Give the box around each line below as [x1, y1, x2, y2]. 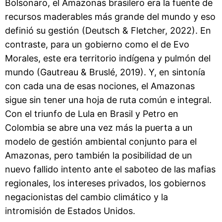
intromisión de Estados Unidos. [5, 205, 135, 216]
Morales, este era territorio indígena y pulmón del [5, 53, 211, 63]
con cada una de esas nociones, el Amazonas [5, 80, 195, 91]
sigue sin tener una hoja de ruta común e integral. [5, 94, 212, 105]
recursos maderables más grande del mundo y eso [5, 11, 216, 22]
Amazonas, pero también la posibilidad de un [5, 150, 192, 161]
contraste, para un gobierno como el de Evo [5, 39, 189, 50]
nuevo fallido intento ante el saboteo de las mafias [5, 164, 216, 174]
